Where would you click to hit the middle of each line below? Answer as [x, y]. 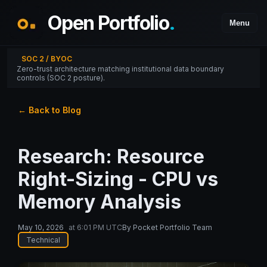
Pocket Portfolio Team [172, 228]
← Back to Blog [49, 110]
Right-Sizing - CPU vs [118, 179]
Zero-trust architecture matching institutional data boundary [120, 69]
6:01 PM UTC [99, 228]
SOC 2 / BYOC [47, 59]
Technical [43, 240]
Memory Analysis [99, 202]
